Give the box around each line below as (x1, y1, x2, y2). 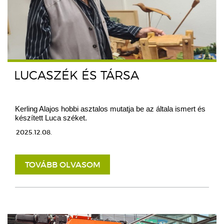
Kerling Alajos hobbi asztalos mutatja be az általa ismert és (15, 104, 205, 113)
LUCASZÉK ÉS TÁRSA (14, 67, 139, 82)
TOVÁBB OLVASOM (24, 159, 100, 169)
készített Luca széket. (15, 113, 87, 122)
